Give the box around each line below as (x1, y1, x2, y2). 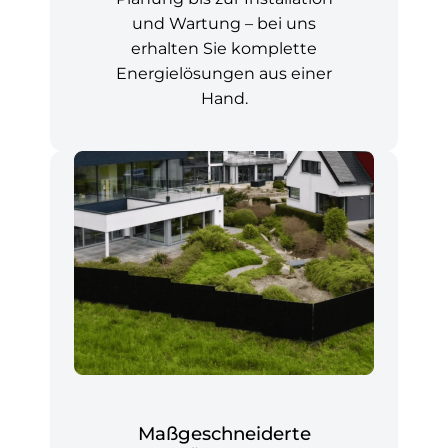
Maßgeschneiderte (137, 422, 311, 446)
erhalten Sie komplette (131, 38, 317, 58)
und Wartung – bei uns (132, 13, 316, 33)
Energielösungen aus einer (116, 63, 332, 83)
